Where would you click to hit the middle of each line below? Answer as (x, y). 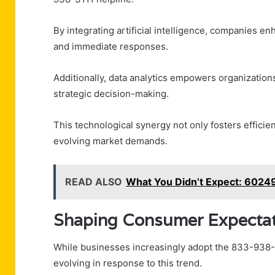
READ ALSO (94, 181)
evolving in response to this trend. (128, 263)
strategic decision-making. (111, 93)
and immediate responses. (111, 46)
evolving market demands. (110, 141)
